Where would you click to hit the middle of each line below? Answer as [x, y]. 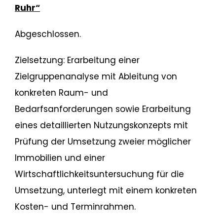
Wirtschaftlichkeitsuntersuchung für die [99, 174]
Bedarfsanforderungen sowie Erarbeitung [103, 109]
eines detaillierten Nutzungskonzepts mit [101, 125]
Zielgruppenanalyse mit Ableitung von [96, 76]
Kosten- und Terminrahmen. [75, 206]
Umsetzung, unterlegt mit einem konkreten [106, 190]
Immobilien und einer [60, 158]
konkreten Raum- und [61, 92]
